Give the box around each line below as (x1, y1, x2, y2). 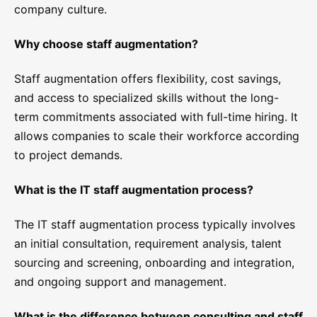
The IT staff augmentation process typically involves (14, 217, 295, 232)
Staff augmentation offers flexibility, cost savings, (14, 71, 281, 86)
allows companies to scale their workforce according (14, 129, 299, 144)
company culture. (14, 2, 107, 17)
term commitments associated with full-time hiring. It (14, 110, 298, 125)
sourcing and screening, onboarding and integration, (14, 255, 294, 270)
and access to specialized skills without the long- (14, 91, 279, 105)
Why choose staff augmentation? (14, 37, 198, 52)
